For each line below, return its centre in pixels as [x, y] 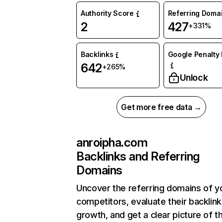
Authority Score [107, 13]
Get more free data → [161, 107]
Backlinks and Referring [138, 156]
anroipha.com [112, 142]
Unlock [194, 78]
